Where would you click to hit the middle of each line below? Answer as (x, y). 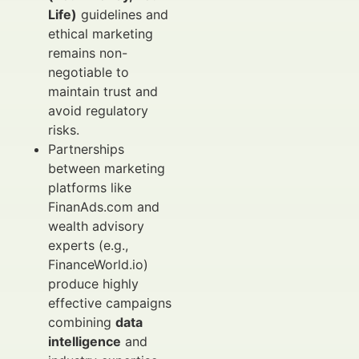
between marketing (107, 168)
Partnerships (86, 149)
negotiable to (89, 72)
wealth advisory (96, 226)
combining (82, 322)
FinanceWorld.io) (98, 264)
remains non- (88, 53)
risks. (64, 130)
